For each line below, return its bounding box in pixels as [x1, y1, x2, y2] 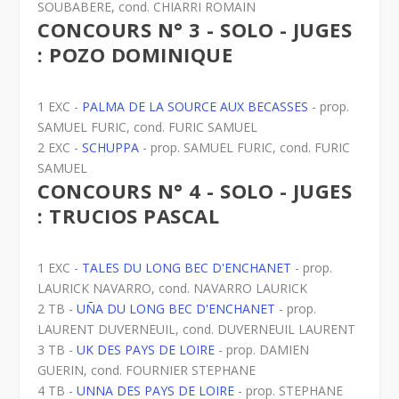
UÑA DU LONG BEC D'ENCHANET [77, 299, 276, 317]
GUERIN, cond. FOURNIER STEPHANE [37, 361, 256, 379]
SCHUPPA [82, 138, 140, 156]
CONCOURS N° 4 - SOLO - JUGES [37, 176, 353, 204]
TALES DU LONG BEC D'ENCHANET [82, 258, 292, 276]
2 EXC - [37, 138, 83, 156]
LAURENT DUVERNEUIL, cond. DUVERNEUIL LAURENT [37, 320, 356, 338]
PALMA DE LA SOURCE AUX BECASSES [82, 97, 309, 115]
